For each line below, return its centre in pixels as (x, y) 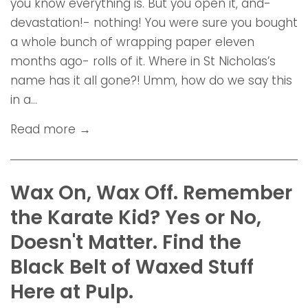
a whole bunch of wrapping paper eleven (132, 42)
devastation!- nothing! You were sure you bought (154, 22)
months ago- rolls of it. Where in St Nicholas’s (143, 61)
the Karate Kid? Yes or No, (136, 217)
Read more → (51, 129)
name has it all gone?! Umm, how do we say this (151, 80)
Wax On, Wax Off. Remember (151, 192)
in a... (24, 99)
